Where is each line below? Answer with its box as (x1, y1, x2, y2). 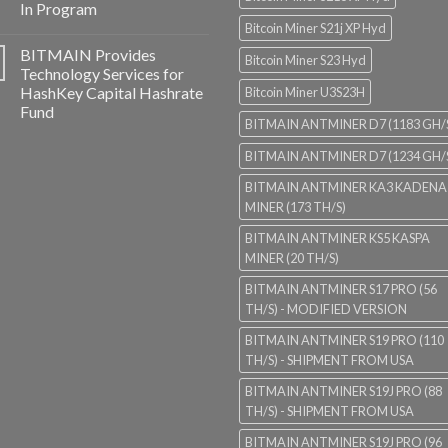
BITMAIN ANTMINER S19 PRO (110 (245, 332, 444, 349)
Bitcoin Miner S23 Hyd (245, 52, 366, 69)
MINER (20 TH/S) (245, 250, 339, 267)
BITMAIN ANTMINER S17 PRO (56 (245, 281, 437, 298)
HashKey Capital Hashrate (20, 83, 203, 103)
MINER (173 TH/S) (245, 199, 346, 216)
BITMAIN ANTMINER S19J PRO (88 (245, 383, 442, 400)
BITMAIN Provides (20, 45, 156, 65)
